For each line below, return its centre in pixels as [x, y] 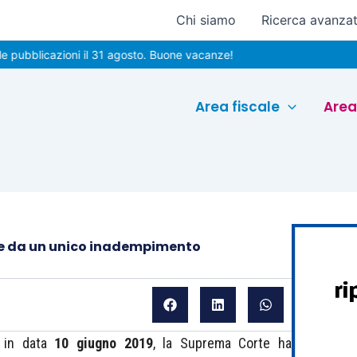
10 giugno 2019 [100, 343]
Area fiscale [238, 106]
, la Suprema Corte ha [222, 343]
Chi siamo [206, 20]
